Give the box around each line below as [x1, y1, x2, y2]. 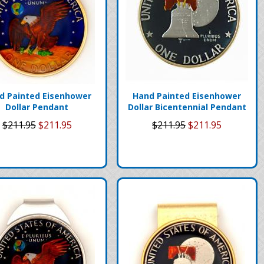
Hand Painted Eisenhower [133, 90, 242, 101]
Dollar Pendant [5, 101, 69, 113]
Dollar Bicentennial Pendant [127, 101, 246, 113]
